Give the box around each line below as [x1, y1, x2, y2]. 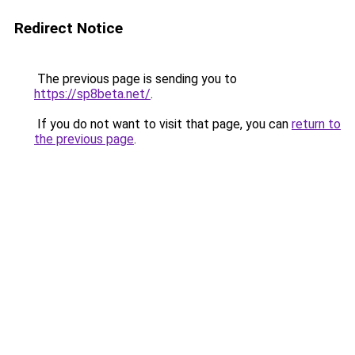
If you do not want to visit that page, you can [34, 116, 292, 132]
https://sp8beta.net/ [34, 86, 151, 101]
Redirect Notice [14, 19, 123, 37]
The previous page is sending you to [34, 71, 237, 86]
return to [292, 116, 341, 132]
